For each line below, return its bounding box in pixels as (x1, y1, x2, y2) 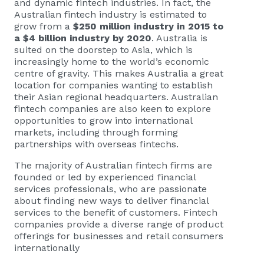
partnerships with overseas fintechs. (14, 138, 179, 150)
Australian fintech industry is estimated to (14, 8, 207, 20)
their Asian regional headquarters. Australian (14, 91, 218, 103)
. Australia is (151, 32, 207, 44)
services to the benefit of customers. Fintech (14, 206, 217, 218)
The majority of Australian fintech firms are (14, 159, 212, 171)
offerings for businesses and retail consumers (14, 230, 223, 242)
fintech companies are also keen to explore (14, 103, 211, 114)
